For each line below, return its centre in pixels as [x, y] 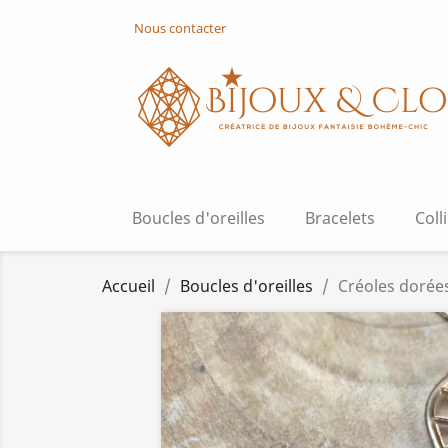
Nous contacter [180, 28]
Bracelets [340, 218]
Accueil [128, 286]
